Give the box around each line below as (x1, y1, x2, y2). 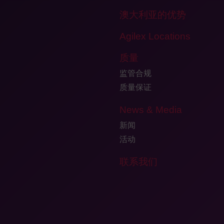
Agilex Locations (119, 31, 190, 41)
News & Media (119, 104, 182, 115)
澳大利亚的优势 (119, 9, 186, 20)
